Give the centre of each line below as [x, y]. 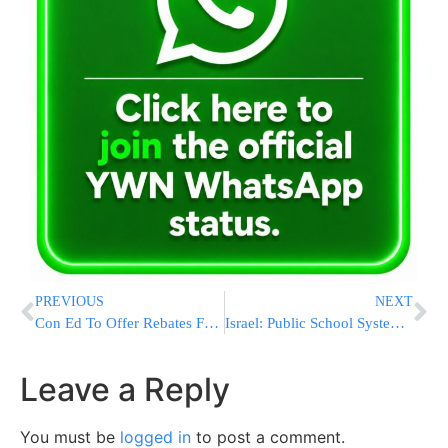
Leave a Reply [125, 390]
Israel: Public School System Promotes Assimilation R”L [397, 323]
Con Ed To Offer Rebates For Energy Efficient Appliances [211, 323]
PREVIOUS [69, 302]
